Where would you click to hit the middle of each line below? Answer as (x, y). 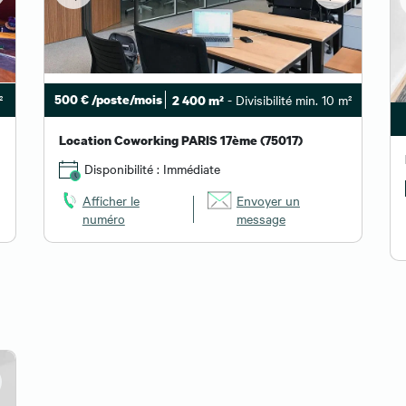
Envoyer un (268, 200)
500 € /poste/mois (108, 100)
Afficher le (111, 200)
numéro (103, 218)
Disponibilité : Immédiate (150, 168)
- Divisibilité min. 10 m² (288, 100)
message (261, 218)
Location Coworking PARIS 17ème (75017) (181, 140)
